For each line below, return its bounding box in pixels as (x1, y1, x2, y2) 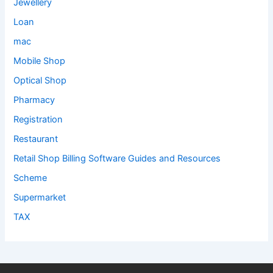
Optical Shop (13, 75, 67, 87)
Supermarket (13, 191, 66, 203)
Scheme (13, 172, 48, 183)
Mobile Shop (13, 55, 66, 67)
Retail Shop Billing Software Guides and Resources (13, 152, 221, 164)
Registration (13, 113, 63, 125)
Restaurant (13, 133, 58, 144)
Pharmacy (13, 94, 55, 105)
